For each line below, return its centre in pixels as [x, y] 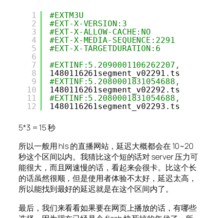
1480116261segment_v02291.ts [115, 73]
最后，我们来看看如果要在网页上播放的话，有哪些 [108, 208]
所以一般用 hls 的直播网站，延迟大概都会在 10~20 [106, 146]
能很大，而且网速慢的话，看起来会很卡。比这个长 [108, 168]
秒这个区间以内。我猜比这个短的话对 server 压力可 [109, 157]
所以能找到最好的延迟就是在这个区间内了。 [96, 189]
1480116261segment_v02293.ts [115, 106]
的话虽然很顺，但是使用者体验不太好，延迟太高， [108, 178]
